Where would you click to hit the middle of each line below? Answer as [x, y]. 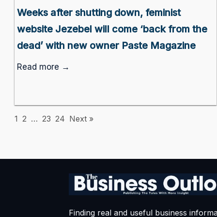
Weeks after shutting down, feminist [99, 13]
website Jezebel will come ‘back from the [112, 29]
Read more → [43, 67]
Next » [81, 119]
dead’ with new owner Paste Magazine [106, 46]
